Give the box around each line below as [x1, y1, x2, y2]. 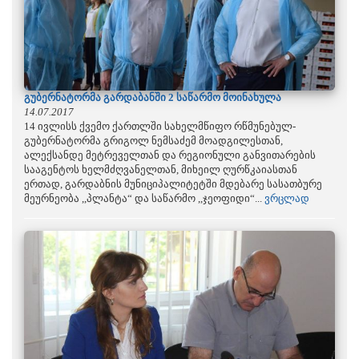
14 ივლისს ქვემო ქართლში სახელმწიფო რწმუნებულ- [24, 119, 296, 132]
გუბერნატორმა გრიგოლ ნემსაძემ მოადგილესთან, [24, 134, 283, 147]
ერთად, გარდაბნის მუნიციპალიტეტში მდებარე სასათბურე [24, 177, 322, 190]
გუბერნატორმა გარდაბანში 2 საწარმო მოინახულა [24, 91, 281, 103]
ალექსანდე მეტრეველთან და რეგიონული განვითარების [24, 148, 316, 161]
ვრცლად [264, 192, 309, 204]
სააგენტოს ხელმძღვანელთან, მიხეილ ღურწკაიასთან [24, 163, 297, 175]
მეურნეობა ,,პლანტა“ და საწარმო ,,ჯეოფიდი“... [24, 192, 264, 204]
